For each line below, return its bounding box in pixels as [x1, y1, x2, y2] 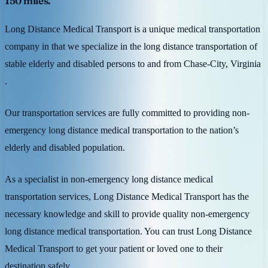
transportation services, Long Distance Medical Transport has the [5, 190, 249, 202]
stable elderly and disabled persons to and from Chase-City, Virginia [5, 57, 261, 69]
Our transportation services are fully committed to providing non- [5, 106, 249, 118]
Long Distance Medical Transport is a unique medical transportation [5, 23, 260, 35]
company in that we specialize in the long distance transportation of [5, 40, 257, 52]
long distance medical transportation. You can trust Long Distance [5, 225, 252, 237]
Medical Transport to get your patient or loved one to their [5, 242, 223, 254]
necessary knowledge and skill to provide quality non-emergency [5, 208, 249, 220]
